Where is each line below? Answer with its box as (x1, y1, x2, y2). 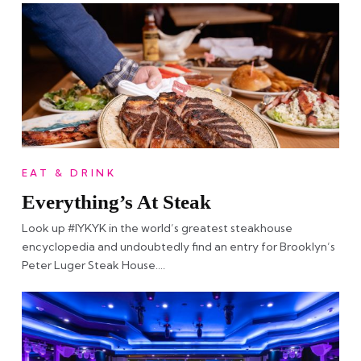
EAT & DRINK (21, 166, 117, 179)
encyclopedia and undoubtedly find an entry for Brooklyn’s (21, 239, 335, 254)
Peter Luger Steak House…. (21, 257, 165, 272)
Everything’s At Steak (21, 190, 211, 213)
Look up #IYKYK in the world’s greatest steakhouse (21, 220, 293, 235)
